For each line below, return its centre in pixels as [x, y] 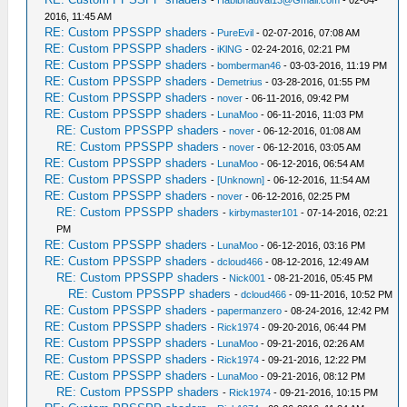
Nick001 [248, 278]
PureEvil [236, 32]
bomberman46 [249, 65]
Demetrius [240, 81]
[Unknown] [241, 179]
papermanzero [250, 310]
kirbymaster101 [264, 212]
